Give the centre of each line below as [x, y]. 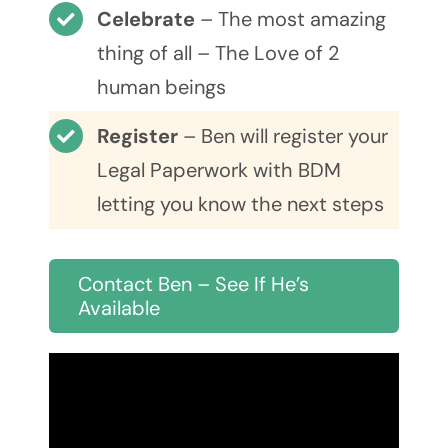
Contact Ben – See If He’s [193, 284]
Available [118, 308]
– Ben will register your [285, 136]
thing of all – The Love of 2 [218, 53]
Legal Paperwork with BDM [218, 170]
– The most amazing [292, 19]
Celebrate [148, 19]
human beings [161, 87]
